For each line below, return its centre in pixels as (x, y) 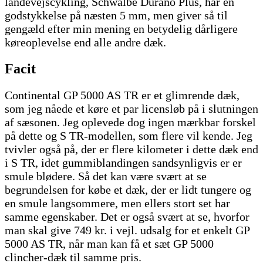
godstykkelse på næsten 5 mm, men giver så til (116, 15)
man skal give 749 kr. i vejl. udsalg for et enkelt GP (127, 230)
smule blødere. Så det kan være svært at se (106, 176)
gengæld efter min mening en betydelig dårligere (121, 28)
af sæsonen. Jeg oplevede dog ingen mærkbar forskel (130, 122)
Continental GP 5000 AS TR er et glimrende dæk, (122, 95)
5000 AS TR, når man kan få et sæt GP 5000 (109, 243)
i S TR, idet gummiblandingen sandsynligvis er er (123, 162)
